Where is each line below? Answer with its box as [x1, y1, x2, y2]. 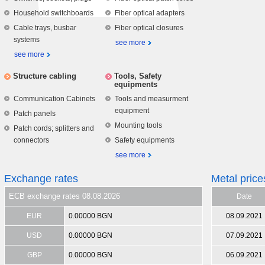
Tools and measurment [115, 95, 188, 104]
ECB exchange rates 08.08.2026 [8, 192, 120, 201]
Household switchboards [14, 9, 93, 18]
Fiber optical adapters [115, 9, 185, 18]
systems [14, 35, 40, 44]
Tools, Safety [114, 72, 161, 81]
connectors [14, 136, 49, 145]
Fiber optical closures [115, 24, 183, 33]
